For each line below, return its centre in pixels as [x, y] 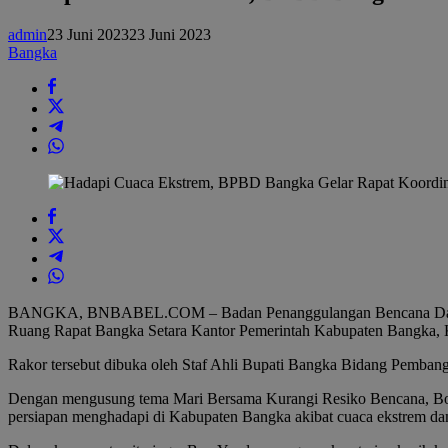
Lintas [249, 78]
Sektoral [254, 94]
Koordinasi [262, 62]
